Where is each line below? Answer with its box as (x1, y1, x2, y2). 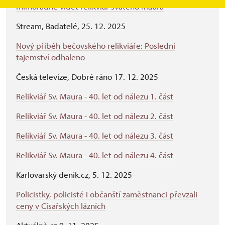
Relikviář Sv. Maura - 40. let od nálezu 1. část (16, 91, 173, 101)
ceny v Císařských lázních (16, 200, 105, 211)
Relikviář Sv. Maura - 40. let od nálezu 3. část (16, 130, 173, 141)
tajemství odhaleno (16, 52, 85, 62)
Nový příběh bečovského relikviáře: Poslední (16, 40, 175, 51)
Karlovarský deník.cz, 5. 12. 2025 (16, 169, 132, 180)
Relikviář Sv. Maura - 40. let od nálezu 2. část (16, 110, 173, 121)
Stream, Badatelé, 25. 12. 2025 (16, 21, 126, 31)
